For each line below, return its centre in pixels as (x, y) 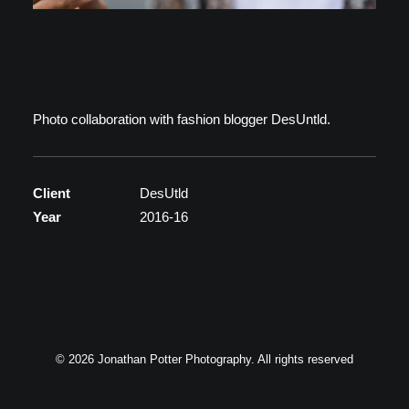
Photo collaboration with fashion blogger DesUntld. (182, 119)
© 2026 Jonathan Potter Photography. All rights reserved (204, 359)
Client (52, 193)
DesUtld (164, 193)
